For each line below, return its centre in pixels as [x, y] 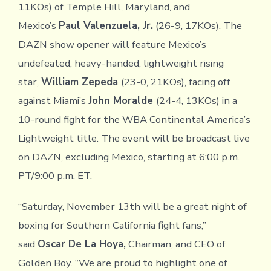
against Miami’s [53, 100]
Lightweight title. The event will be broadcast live [134, 138]
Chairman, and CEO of [175, 244]
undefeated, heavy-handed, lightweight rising [121, 63]
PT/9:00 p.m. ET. [55, 175]
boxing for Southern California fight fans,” [112, 225]
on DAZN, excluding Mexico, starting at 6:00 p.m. [129, 157]
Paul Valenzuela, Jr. [106, 25]
